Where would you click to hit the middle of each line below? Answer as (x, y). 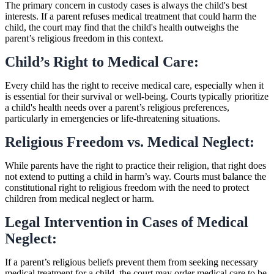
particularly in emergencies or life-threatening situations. (113, 118)
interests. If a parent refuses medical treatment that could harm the (131, 16)
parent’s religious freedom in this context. (84, 38)
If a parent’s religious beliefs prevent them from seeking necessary (131, 262)
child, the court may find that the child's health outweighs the (122, 27)
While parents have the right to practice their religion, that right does (135, 165)
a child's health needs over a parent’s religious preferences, (117, 107)
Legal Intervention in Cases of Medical (127, 222)
